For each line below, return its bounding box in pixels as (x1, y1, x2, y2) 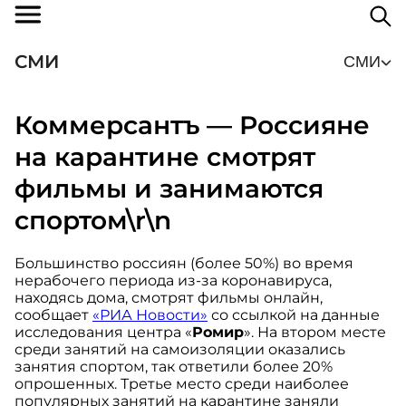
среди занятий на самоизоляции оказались (14, 341, 345, 359)
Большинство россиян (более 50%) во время (14, 255, 353, 273)
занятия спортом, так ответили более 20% (14, 358, 333, 376)
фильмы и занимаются (14, 172, 324, 204)
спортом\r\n (14, 204, 171, 236)
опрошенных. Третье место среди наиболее (14, 375, 349, 393)
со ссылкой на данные (208, 306, 380, 324)
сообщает (14, 306, 92, 324)
